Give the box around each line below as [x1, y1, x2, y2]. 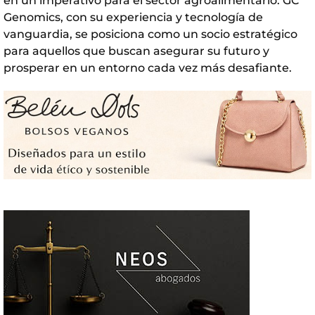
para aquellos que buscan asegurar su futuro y [4, 44, 269, 58]
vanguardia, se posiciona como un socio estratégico [4, 27, 297, 41]
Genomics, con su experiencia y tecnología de [4, 10, 263, 24]
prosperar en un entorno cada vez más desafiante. [4, 60, 292, 75]
